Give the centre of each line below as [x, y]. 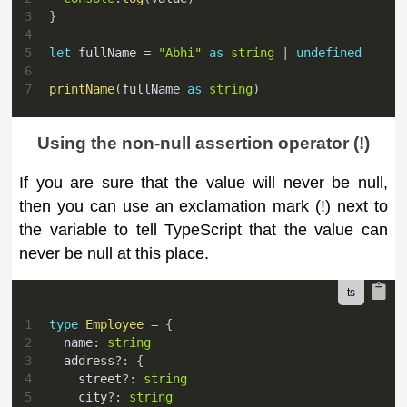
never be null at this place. [114, 254]
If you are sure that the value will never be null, [203, 183]
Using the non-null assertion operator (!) [204, 144]
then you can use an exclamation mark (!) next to [203, 207]
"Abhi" [180, 53]
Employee [115, 325]
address [82, 361]
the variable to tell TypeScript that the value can [203, 230]
